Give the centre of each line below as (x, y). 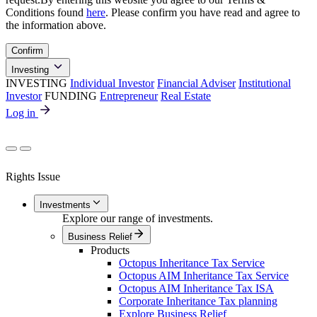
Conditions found (46, 12)
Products (110, 250)
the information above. (56, 25)
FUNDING (71, 96)
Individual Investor (112, 83)
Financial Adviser (196, 83)
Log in (22, 113)
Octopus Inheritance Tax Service (192, 263)
